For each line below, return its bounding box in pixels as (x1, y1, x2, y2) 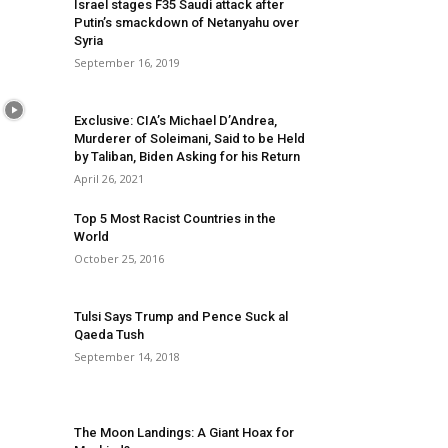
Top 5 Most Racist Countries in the (74, 211, 276, 226)
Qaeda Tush (74, 327, 144, 342)
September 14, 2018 (74, 349, 180, 364)
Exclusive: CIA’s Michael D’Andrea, (74, 113, 277, 128)
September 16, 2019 (74, 55, 180, 70)
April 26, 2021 (74, 171, 144, 186)
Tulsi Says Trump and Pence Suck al (74, 309, 288, 324)
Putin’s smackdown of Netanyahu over (74, 15, 299, 30)
